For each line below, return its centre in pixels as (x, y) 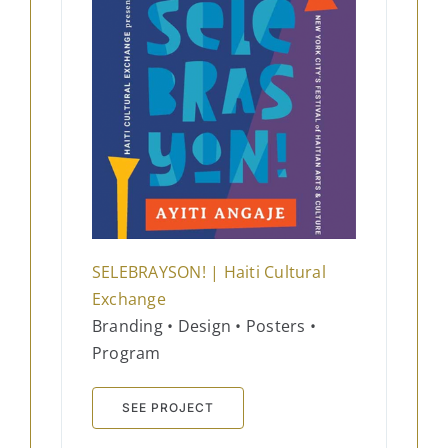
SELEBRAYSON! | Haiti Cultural (208, 272)
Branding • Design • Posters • (203, 326)
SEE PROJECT (167, 408)
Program (126, 353)
